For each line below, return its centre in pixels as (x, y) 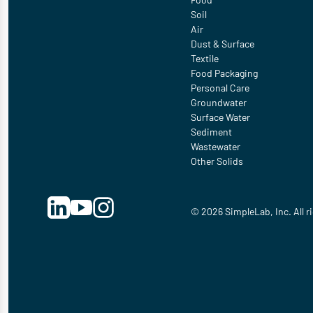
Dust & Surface (222, 44)
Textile (204, 58)
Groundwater (218, 102)
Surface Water (220, 117)
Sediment (211, 132)
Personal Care (220, 88)
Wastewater (215, 146)
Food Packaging (224, 73)
